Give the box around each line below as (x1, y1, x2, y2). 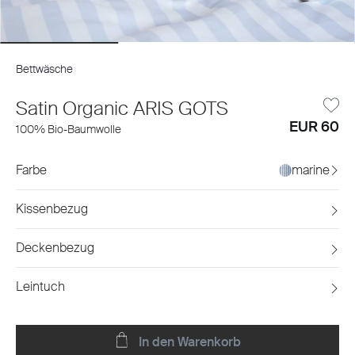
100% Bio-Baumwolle (16, 121, 121, 136)
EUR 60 (289, 116, 339, 136)
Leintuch (16, 277, 65, 295)
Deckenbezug (16, 239, 94, 256)
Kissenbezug (16, 200, 88, 217)
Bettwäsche (16, 61, 73, 76)
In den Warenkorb (136, 333, 242, 350)
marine (292, 161, 330, 178)
